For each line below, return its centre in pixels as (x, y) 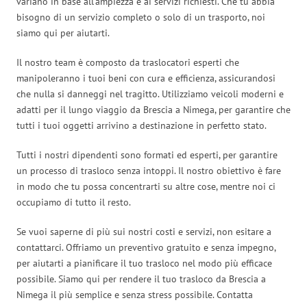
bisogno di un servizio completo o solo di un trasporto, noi (141, 17)
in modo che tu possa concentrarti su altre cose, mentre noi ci (146, 186)
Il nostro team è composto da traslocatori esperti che (128, 62)
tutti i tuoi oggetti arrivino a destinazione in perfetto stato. (142, 125)
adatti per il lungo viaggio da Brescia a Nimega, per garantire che (153, 109)
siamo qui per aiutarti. (63, 33)
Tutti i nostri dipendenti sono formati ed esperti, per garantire (147, 155)
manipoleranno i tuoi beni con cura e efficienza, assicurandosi (146, 78)
